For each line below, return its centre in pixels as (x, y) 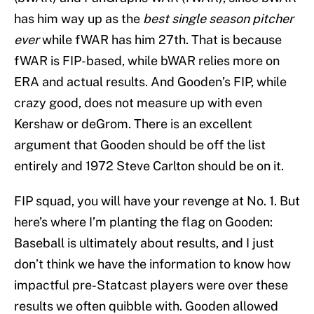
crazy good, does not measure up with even (138, 103)
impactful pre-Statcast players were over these (151, 285)
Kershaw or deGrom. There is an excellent (133, 124)
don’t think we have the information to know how (152, 264)
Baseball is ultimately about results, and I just (144, 243)
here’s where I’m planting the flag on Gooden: (143, 222)
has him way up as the (77, 19)
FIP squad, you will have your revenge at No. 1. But (157, 201)
